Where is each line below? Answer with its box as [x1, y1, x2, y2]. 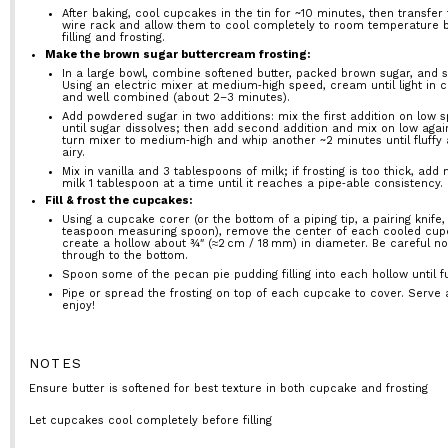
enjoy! [61, 298, 95, 312]
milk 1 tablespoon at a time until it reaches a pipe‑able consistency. [61, 176, 443, 190]
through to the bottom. [61, 249, 188, 262]
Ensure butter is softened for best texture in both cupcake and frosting [28, 381, 428, 395]
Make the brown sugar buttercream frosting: [45, 48, 311, 61]
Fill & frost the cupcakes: [45, 194, 193, 208]
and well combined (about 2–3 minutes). [61, 90, 290, 104]
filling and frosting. [61, 30, 165, 44]
